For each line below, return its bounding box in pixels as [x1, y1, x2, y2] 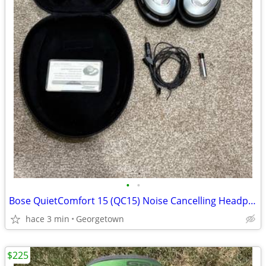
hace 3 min [26, 213, 69, 224]
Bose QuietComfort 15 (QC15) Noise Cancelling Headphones [248, 194, 256, 207]
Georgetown [76, 213, 124, 224]
